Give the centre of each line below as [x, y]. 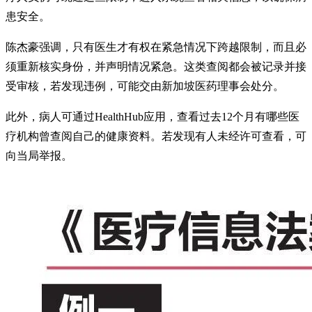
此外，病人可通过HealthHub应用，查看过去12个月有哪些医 [153, 116]
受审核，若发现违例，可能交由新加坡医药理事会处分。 [145, 86]
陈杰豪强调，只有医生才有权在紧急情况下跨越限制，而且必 [156, 47]
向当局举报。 [39, 155]
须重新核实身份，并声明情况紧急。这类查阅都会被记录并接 [156, 66]
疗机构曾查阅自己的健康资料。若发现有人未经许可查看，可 [156, 136]
